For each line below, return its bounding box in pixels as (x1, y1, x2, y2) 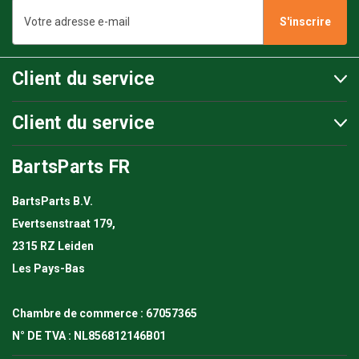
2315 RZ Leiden (12, 240, 94, 253)
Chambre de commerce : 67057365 (12, 307, 197, 321)
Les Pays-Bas (12, 262, 85, 276)
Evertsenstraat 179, (12, 217, 115, 231)
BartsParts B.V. (12, 195, 93, 208)
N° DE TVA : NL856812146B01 (12, 329, 166, 343)
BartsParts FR (12, 156, 131, 179)
